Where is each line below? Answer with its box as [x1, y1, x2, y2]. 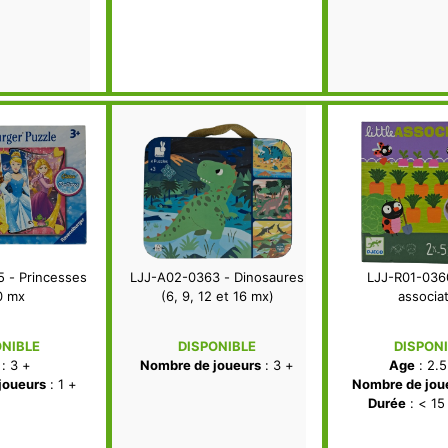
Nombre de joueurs [140, 357, 261, 374]
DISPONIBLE [178, 338, 256, 355]
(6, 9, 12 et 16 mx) [160, 288, 274, 305]
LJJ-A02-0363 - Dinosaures [130, 269, 304, 286]
